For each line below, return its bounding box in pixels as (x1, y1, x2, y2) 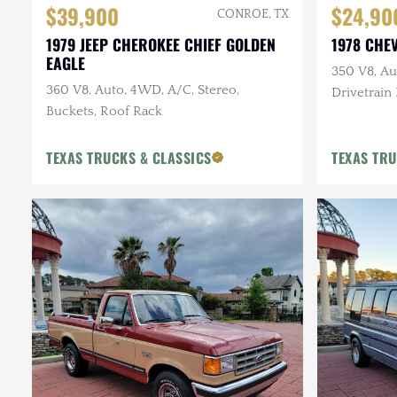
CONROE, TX (217, 6, 289, 21)
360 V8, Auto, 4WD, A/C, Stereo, (46, 82, 239, 97)
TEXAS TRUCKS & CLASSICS (46, 146, 212, 168)
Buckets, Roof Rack (46, 103, 162, 119)
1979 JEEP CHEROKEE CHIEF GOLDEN (46, 32, 276, 56)
